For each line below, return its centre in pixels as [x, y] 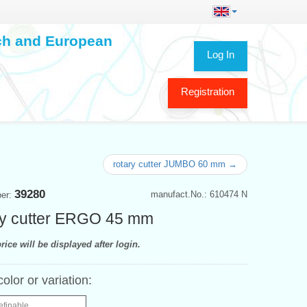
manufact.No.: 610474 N [199, 194]
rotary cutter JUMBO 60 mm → [175, 164]
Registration [208, 91]
